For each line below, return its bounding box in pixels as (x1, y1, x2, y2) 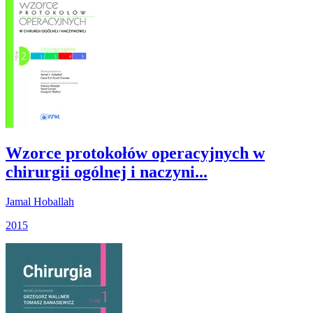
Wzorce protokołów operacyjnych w (6, 144, 265, 163)
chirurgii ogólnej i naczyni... (6, 163, 208, 182)
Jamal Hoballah (6, 196, 74, 208)
